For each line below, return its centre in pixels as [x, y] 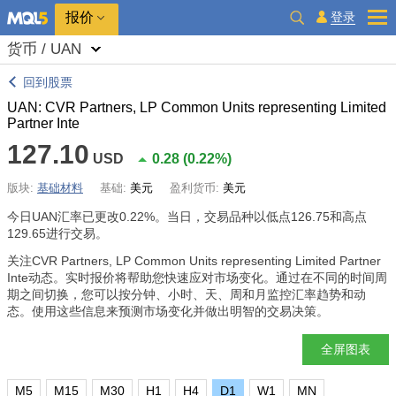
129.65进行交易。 [57, 233]
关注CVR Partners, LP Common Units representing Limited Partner [194, 261]
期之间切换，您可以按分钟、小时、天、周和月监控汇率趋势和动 [187, 294]
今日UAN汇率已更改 [63, 217]
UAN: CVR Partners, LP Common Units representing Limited [197, 107]
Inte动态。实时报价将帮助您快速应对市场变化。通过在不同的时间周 [197, 278]
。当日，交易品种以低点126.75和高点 [261, 217]
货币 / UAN [44, 49]
